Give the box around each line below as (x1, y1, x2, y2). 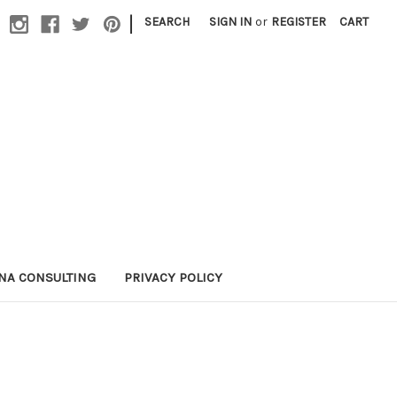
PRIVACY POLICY (123, 269, 222, 285)
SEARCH (144, 14, 191, 29)
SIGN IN (209, 14, 253, 29)
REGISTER (271, 14, 327, 29)
